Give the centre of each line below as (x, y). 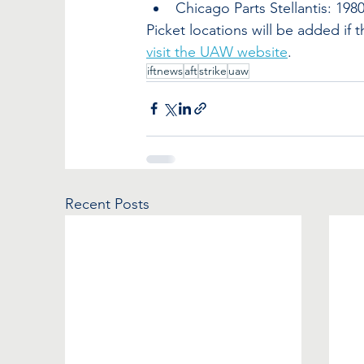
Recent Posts (107, 204)
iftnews (165, 70)
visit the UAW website (217, 52)
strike (213, 70)
